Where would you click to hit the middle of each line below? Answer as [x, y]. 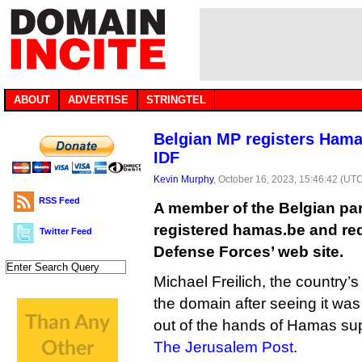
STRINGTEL [176, 100]
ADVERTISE [98, 100]
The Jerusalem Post [223, 347]
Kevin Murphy [183, 179]
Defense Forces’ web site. [248, 252]
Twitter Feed [66, 231]
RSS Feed [59, 200]
